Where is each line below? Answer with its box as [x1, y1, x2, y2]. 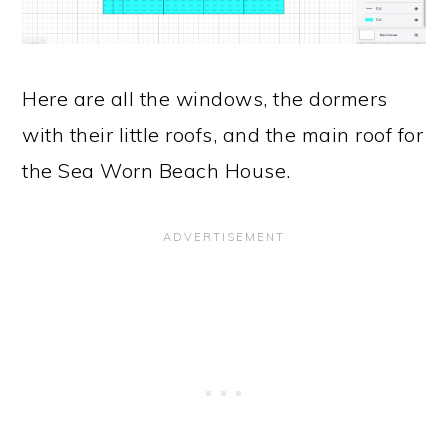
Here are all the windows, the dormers [22, 85, 388, 111]
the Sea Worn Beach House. [22, 157, 291, 183]
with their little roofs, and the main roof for [22, 121, 424, 147]
